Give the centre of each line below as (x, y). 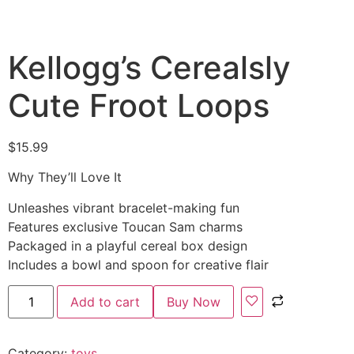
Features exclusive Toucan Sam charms (125, 226)
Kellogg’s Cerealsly (149, 67)
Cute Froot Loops (139, 105)
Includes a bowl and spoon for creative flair (138, 264)
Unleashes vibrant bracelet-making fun (124, 207)
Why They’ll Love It (65, 177)
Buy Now (194, 301)
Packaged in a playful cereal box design (128, 245)
